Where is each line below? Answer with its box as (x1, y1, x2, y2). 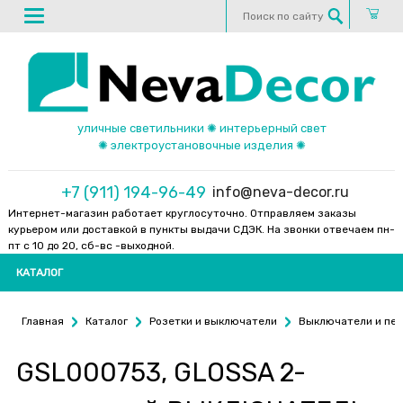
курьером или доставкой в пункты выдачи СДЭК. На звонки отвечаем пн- (8, 222, 395, 236)
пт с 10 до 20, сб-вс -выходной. (8, 238, 175, 252)
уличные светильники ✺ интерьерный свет (76, 121, 327, 135)
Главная (22, 314, 64, 327)
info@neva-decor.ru (211, 183, 349, 201)
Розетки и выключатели (149, 314, 277, 327)
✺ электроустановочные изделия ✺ (97, 138, 306, 152)
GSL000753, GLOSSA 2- (16, 356, 306, 388)
